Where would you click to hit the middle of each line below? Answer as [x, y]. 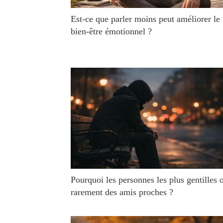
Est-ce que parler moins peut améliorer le [145, 19]
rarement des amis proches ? [122, 192]
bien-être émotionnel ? [111, 31]
